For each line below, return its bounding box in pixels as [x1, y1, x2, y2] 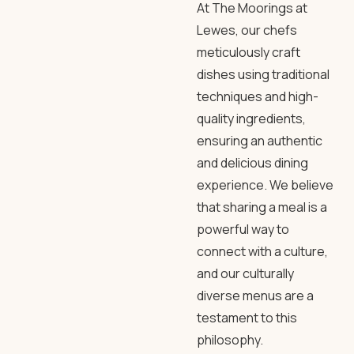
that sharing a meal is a [197, 198, 327, 216]
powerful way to [197, 220, 289, 238]
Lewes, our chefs [197, 21, 297, 39]
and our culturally [197, 265, 294, 282]
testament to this [197, 309, 297, 326]
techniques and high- [197, 88, 318, 105]
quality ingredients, [197, 110, 306, 127]
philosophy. [197, 331, 263, 348]
